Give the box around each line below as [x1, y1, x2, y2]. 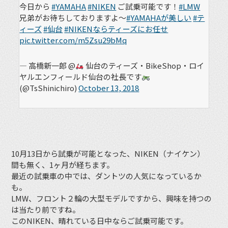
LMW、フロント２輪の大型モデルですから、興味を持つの [11, 193, 212, 204]
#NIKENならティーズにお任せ [64, 23, 168, 34]
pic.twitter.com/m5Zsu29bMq [19, 34, 127, 45]
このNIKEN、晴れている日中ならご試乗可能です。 [11, 215, 188, 226]
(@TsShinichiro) [19, 82, 79, 93]
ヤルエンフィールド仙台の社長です [19, 71, 142, 82]
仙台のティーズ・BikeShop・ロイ [84, 60, 205, 71]
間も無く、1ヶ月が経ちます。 [11, 159, 115, 170]
